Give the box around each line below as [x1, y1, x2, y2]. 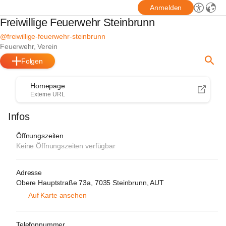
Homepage [30, 82, 65, 90]
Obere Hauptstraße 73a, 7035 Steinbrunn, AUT [16, 179, 164, 187]
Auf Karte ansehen [28, 191, 87, 199]
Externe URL [30, 91, 65, 98]
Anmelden [150, 4, 182, 12]
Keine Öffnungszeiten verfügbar [16, 142, 116, 150]
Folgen [21, 57, 43, 65]
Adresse [16, 168, 42, 177]
